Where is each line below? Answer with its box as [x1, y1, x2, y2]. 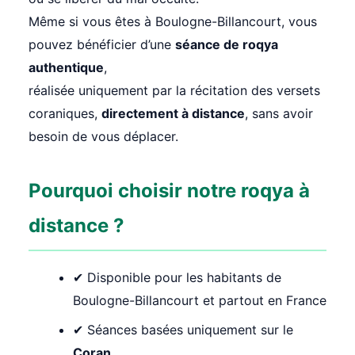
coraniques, [29, 105, 101, 121]
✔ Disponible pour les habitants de [73, 269, 281, 286]
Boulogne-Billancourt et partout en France [73, 292, 326, 309]
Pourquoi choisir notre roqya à [29, 179, 310, 202]
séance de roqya [175, 36, 278, 52]
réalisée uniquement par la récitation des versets [29, 82, 320, 98]
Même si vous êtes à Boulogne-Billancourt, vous [29, 13, 317, 29]
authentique [29, 59, 104, 75]
